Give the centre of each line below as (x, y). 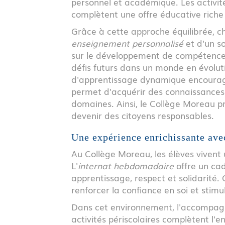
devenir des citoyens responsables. (143, 115)
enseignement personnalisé (127, 43)
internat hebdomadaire (126, 165)
